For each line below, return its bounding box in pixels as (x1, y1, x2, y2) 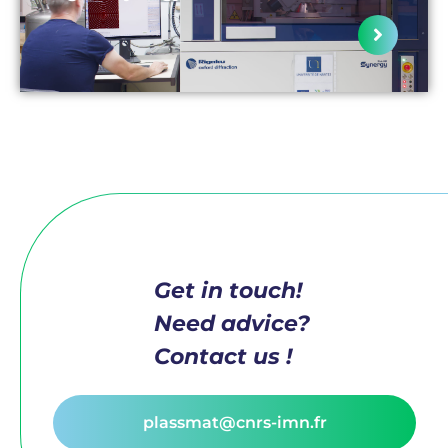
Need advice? (153, 309, 316, 337)
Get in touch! (153, 276, 308, 304)
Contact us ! (153, 342, 292, 370)
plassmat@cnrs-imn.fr (142, 412, 327, 432)
